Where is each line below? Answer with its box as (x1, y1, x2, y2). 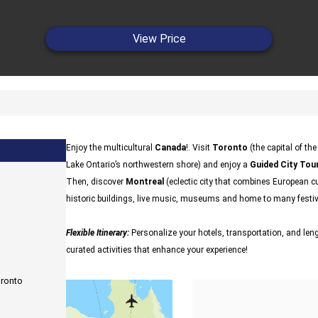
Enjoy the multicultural (66, 143, 155, 153)
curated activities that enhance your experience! (66, 245, 248, 255)
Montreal (126, 177, 164, 187)
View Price (132, 32, 186, 45)
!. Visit (186, 143, 212, 153)
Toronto (212, 143, 248, 153)
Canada (155, 143, 186, 153)
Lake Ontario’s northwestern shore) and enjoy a (66, 160, 250, 170)
